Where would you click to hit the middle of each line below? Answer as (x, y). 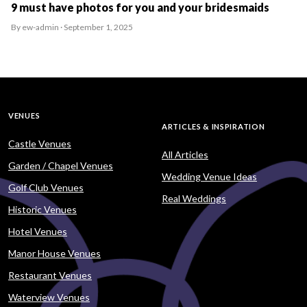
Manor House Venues (54, 253)
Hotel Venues (38, 231)
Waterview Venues (49, 297)
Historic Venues (42, 209)
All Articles (185, 154)
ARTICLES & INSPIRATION (213, 126)
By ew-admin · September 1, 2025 (72, 27)
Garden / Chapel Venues (61, 165)
